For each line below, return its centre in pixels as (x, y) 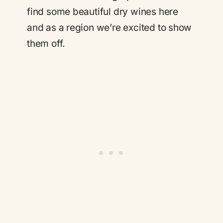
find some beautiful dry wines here (103, 12)
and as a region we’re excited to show (110, 28)
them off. (47, 44)
